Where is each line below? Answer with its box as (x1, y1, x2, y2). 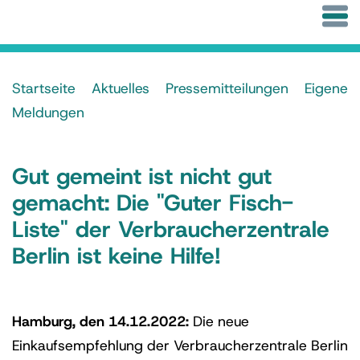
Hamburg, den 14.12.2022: (12, 312, 189, 331)
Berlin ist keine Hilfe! (12, 241, 221, 271)
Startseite (12, 79, 76, 98)
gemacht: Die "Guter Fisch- (12, 188, 293, 218)
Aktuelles (92, 79, 149, 98)
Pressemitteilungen (166, 79, 288, 98)
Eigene (305, 79, 348, 98)
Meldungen (12, 103, 84, 122)
